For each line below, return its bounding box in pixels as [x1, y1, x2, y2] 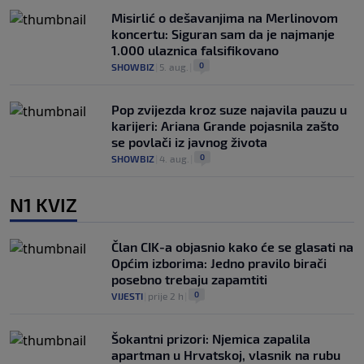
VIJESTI [111, 290, 143, 302]
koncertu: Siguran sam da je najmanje [111, 26, 335, 42]
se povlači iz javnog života [111, 134, 267, 150]
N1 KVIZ [10, 193, 77, 217]
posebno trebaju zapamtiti [111, 271, 267, 288]
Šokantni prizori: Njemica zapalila [111, 331, 310, 347]
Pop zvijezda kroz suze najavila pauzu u [111, 102, 347, 118]
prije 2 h [148, 290, 184, 302]
